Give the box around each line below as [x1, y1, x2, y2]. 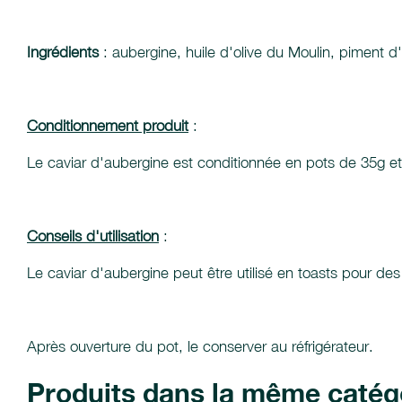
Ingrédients [27, 43, 99, 61]
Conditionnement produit [27, 117, 188, 135]
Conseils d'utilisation [27, 227, 159, 245]
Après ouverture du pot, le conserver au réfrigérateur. [27, 337, 373, 355]
